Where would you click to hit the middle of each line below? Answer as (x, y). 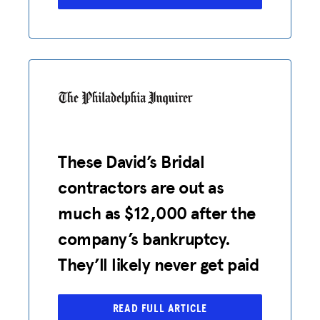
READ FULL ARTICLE (160, 308)
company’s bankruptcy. (144, 239)
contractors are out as (141, 187)
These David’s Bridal (131, 161)
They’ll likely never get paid (159, 264)
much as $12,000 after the (157, 213)
